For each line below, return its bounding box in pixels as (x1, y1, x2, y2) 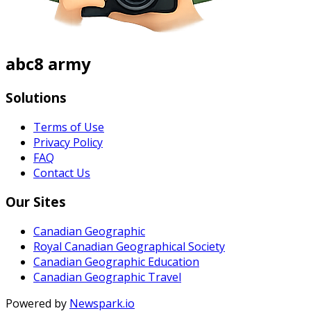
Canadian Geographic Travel (33, 269, 181, 285)
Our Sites (6, 193, 66, 211)
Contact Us (33, 165, 90, 180)
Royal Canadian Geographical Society (33, 238, 225, 254)
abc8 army (6, 51, 91, 75)
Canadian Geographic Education (33, 253, 199, 269)
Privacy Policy (33, 134, 103, 150)
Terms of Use (33, 119, 104, 135)
